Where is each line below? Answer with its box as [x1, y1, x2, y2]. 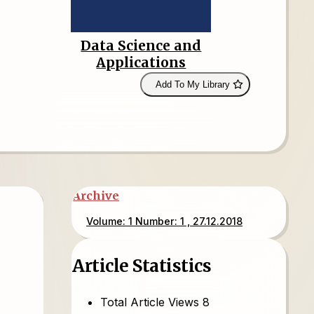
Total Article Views [100, 294, 199, 309]
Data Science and [81, 37, 202, 54]
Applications [96, 54, 186, 71]
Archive [72, 189, 119, 203]
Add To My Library [155, 79, 230, 90]
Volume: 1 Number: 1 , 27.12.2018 [86, 215, 243, 227]
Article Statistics [72, 254, 211, 277]
